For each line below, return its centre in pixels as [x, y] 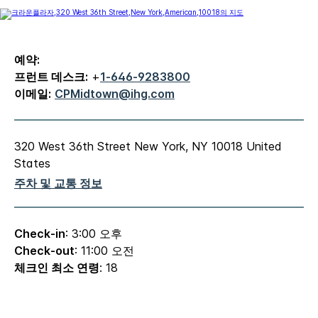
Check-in [40, 234]
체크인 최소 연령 [57, 268]
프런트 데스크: [51, 77]
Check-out [44, 251]
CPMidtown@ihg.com [115, 94]
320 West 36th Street [72, 147]
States [32, 164]
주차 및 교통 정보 [58, 183]
